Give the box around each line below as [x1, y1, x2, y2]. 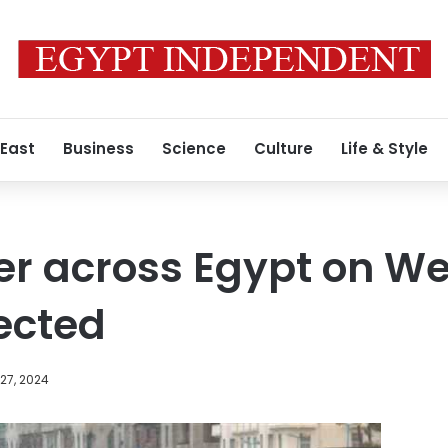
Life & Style [341, 138, 428, 159]
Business [63, 138, 134, 159]
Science [162, 138, 226, 159]
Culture [254, 138, 313, 159]
